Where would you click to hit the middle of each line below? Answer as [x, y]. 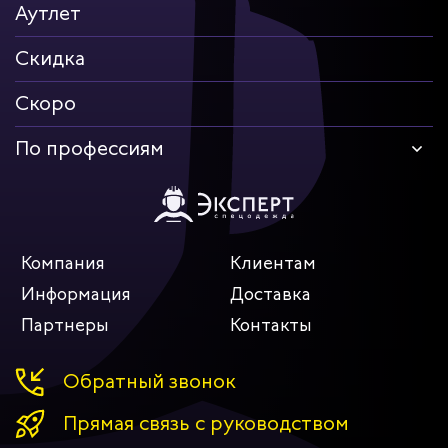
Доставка [270, 294]
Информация [76, 294]
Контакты [271, 325]
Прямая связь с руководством [206, 424]
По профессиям [89, 149]
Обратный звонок [149, 382]
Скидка [50, 59]
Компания [63, 263]
